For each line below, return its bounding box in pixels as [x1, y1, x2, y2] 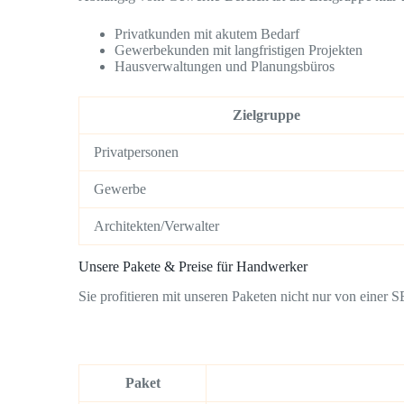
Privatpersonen [94, 144, 179, 161]
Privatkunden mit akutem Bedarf [115, 26, 299, 42]
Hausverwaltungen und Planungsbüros [115, 59, 335, 75]
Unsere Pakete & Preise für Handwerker [78, 259, 308, 274]
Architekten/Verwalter [94, 218, 219, 234]
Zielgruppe [232, 107, 300, 124]
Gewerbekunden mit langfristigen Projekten [115, 42, 363, 59]
